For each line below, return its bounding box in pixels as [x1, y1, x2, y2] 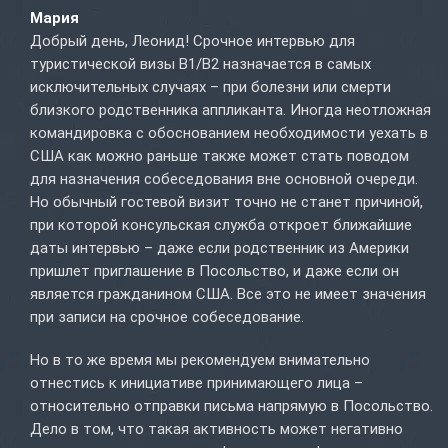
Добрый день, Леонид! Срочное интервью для [30, 32, 355, 51]
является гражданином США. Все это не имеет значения [30, 285, 426, 304]
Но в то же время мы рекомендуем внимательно [30, 351, 370, 370]
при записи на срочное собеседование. [30, 308, 304, 327]
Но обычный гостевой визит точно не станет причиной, [30, 193, 423, 212]
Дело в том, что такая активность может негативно [30, 420, 403, 439]
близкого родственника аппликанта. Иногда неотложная [30, 101, 431, 120]
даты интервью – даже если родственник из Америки [30, 239, 409, 258]
